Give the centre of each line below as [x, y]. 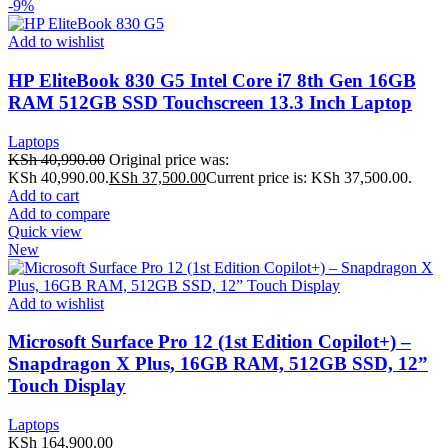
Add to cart [43, 195]
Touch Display [67, 386]
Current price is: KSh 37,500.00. [309, 177]
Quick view [45, 231]
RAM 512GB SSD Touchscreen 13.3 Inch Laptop [210, 102]
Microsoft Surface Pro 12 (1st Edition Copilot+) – [209, 342]
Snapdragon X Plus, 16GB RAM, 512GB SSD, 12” [218, 364]
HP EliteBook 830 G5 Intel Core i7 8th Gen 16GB [212, 80]
